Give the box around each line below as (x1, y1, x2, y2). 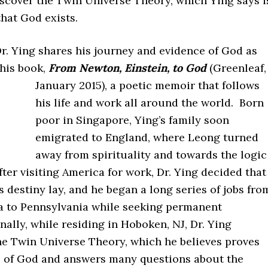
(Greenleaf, (209, 61, 266, 75)
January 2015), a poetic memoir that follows (35, 78, 260, 92)
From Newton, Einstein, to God (48, 61, 209, 75)
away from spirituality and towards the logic (35, 148, 267, 162)
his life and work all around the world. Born (35, 96, 264, 109)
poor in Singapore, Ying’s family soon (35, 113, 229, 127)
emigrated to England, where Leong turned (35, 130, 258, 144)
